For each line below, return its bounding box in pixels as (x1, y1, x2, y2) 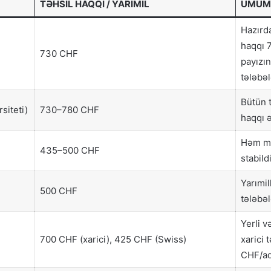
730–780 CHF (39, 103, 99, 116)
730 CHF (39, 47, 78, 59)
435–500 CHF (39, 144, 100, 156)
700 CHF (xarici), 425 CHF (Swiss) (39, 233, 186, 245)
